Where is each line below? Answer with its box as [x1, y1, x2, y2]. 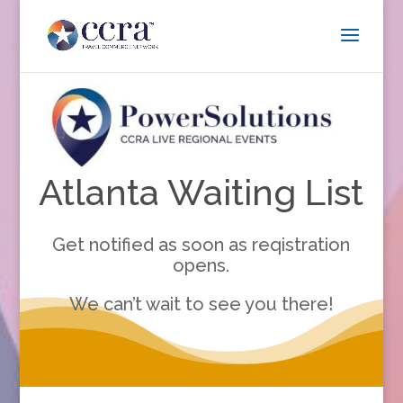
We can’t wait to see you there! [68, 292, 334, 315]
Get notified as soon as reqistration [52, 233, 351, 255]
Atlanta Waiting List [39, 170, 364, 213]
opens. [173, 254, 230, 276]
